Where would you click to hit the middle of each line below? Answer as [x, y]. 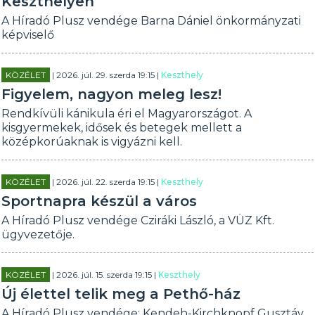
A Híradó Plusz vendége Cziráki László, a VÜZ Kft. [138, 220]
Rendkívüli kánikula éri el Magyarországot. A [127, 114]
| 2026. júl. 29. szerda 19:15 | [106, 75]
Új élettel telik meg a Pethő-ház [121, 294]
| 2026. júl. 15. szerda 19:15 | [104, 275]
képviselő [28, 35]
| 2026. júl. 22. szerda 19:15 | [106, 182]
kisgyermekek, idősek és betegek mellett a [122, 128]
